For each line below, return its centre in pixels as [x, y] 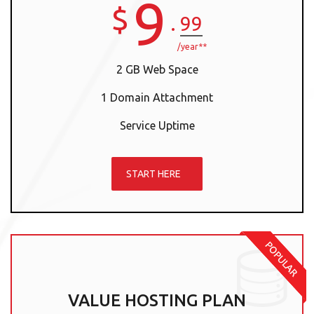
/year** [192, 47]
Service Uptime [157, 125]
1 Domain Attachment [157, 97]
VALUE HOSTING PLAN [157, 300]
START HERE [153, 174]
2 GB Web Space [157, 69]
